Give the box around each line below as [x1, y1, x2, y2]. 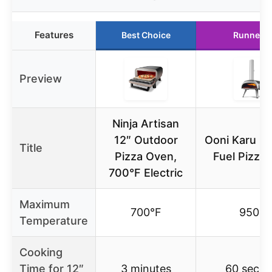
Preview [19, 72, 62, 85]
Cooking [19, 245, 63, 259]
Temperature [19, 214, 88, 227]
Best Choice [121, 29, 171, 40]
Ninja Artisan [112, 117, 179, 130]
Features [34, 29, 73, 41]
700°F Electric [109, 166, 183, 179]
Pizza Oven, [115, 149, 177, 163]
